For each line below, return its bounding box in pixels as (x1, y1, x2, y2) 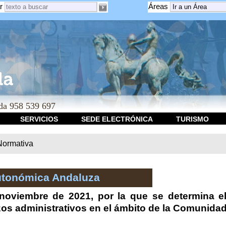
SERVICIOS (20, 115, 58, 123)
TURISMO (176, 115, 209, 123)
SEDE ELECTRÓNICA (81, 115, 153, 123)
